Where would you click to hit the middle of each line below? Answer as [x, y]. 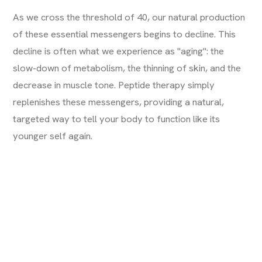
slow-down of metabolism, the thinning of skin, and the [127, 68]
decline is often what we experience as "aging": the [119, 51]
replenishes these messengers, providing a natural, [119, 101]
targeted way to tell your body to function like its [117, 118]
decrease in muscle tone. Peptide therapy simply [114, 85]
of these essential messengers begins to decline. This [125, 34]
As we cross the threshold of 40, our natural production [129, 17]
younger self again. [53, 135]
